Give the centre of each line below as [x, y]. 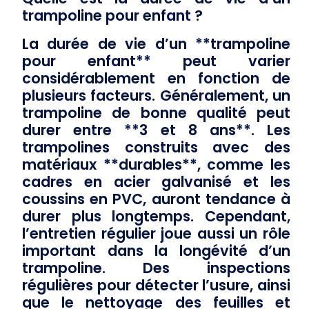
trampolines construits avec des [156, 147]
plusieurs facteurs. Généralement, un [156, 95]
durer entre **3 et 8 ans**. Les [156, 130]
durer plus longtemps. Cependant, [156, 216]
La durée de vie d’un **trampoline [156, 43]
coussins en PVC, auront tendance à [156, 199]
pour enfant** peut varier [156, 61]
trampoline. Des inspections [156, 268]
